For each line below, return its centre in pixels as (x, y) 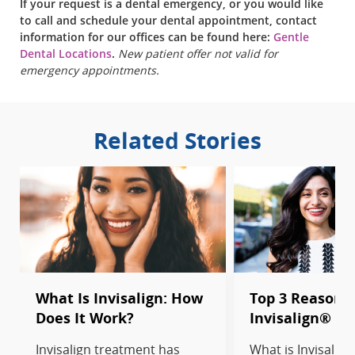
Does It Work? (85, 317)
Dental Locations (66, 54)
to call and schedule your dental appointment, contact (168, 21)
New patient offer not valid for (198, 54)
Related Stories (177, 141)
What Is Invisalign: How (119, 298)
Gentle (291, 37)
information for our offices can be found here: (147, 37)
